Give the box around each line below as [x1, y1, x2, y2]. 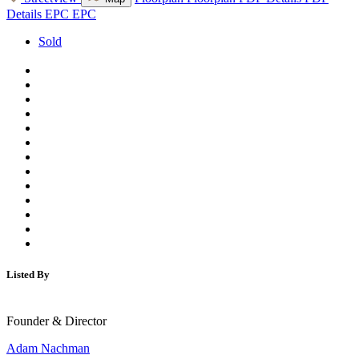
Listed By [6, 268, 50, 281]
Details [6, 7, 42, 22]
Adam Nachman [6, 341, 90, 355]
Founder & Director [6, 313, 107, 328]
